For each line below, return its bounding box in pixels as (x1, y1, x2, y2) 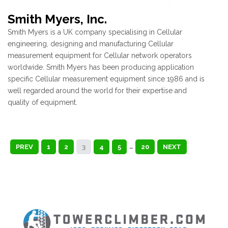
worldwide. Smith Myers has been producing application (8, 63, 194, 71)
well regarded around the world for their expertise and (8, 86, 187, 95)
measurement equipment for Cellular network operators (8, 51, 192, 60)
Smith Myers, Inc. (8, 11, 107, 26)
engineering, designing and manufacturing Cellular (8, 39, 174, 48)
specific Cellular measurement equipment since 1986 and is (8, 74, 205, 83)
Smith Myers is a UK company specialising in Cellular (8, 27, 182, 36)
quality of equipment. (8, 98, 77, 106)
